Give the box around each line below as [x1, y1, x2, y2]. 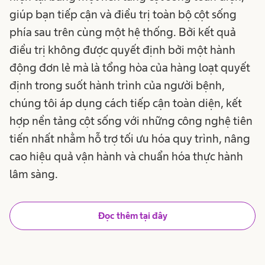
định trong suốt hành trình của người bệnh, [9, 78, 225, 92]
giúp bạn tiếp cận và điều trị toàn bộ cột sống [9, 7, 237, 21]
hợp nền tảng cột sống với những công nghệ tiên [9, 114, 253, 127]
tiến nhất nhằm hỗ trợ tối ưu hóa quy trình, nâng [9, 131, 250, 145]
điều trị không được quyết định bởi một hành [9, 43, 235, 56]
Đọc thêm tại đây [98, 210, 167, 221]
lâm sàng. [9, 167, 58, 180]
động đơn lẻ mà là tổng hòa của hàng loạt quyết [9, 60, 250, 74]
